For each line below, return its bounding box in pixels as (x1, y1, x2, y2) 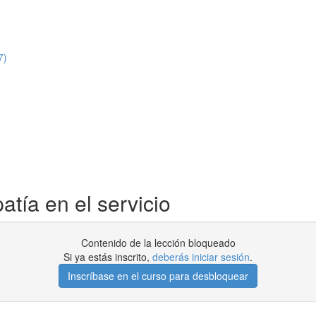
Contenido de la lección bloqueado (80, 236, 236, 250)
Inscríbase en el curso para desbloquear (68, 269, 248, 283)
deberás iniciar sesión (152, 250, 250, 264)
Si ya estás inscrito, (63, 250, 152, 264)
